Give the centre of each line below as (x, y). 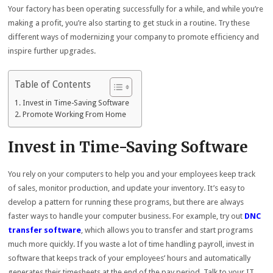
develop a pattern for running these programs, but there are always (126, 202)
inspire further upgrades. (52, 51)
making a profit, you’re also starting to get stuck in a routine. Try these (129, 23)
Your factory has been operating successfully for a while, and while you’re (136, 9)
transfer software (45, 230)
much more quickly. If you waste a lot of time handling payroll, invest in (131, 244)
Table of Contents (53, 84)
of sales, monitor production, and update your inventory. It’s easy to (127, 188)
